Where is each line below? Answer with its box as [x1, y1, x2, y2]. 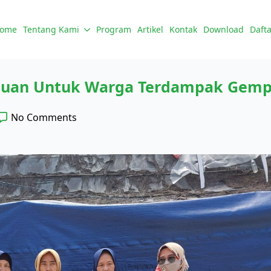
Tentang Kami [23, 24, 79, 36]
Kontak [169, 24, 197, 36]
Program [96, 24, 131, 36]
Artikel [137, 24, 163, 36]
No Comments [11, 111, 77, 125]
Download [203, 24, 244, 36]
